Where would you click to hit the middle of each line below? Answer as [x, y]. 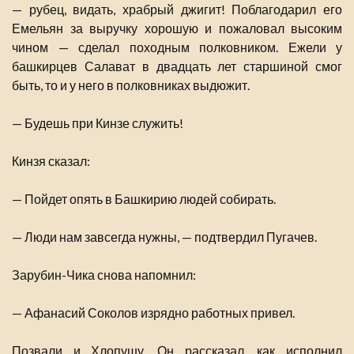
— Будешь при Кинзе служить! [98, 123]
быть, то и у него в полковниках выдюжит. [131, 85]
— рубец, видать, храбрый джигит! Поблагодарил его [177, 9]
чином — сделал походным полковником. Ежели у [177, 47]
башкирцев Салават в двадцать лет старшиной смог [177, 66]
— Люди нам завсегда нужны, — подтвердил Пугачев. [164, 237]
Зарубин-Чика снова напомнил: [104, 275]
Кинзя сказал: [51, 161]
